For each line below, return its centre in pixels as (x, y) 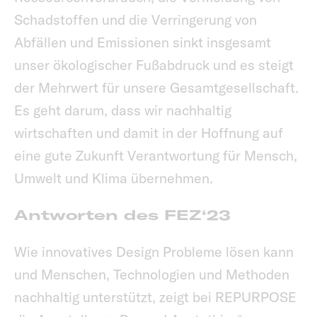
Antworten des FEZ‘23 (122, 215)
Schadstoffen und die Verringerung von (136, 20)
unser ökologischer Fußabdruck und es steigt (154, 65)
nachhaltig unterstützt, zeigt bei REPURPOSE (155, 297)
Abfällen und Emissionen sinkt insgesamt (143, 42)
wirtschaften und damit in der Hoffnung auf (149, 133)
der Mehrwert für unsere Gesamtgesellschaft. (156, 88)
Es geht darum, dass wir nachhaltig (123, 110)
